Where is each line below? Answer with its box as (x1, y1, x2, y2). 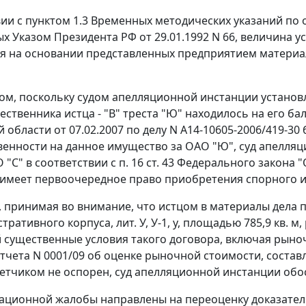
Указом (12, 29, 51, 45)
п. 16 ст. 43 (119, 155, 174, 171)
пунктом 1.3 (25, 13, 88, 29)
